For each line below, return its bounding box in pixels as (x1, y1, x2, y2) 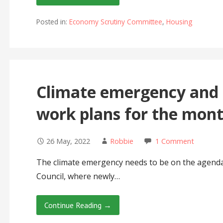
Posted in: (36, 17, 69, 27)
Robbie (110, 136, 133, 146)
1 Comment (155, 136, 194, 146)
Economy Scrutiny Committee (69, 17, 162, 27)
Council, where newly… (36, 171, 120, 182)
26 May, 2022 (46, 136, 90, 146)
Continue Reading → (44, 200, 111, 211)
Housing (166, 17, 192, 27)
